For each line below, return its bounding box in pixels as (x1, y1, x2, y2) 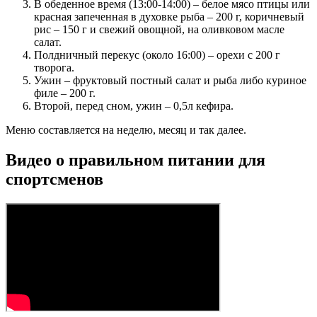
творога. (34, 61, 74, 74)
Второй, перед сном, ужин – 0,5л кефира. (34, 99, 234, 112)
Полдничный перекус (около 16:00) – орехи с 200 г (34, 48, 280, 61)
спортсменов (6, 169, 103, 188)
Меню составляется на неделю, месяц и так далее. (6, 123, 246, 136)
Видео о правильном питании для (6, 150, 265, 169)
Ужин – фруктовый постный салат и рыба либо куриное (34, 74, 306, 86)
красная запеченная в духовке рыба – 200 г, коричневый (34, 10, 304, 23)
